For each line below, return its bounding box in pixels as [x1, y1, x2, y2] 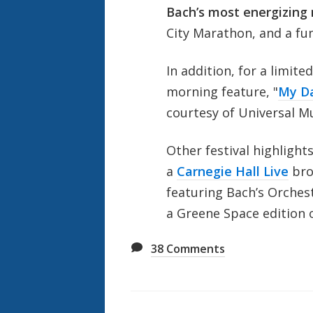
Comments [163, 240, 225, 256]
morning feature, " [166, 82, 278, 100]
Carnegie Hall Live [176, 162, 289, 180]
